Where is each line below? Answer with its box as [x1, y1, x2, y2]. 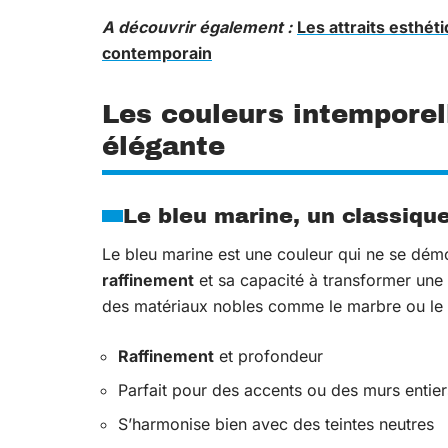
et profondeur [214, 346, 323, 366]
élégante [102, 132, 225, 160]
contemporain [102, 43, 212, 63]
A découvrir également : [102, 17, 292, 37]
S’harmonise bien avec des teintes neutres [118, 414, 434, 434]
